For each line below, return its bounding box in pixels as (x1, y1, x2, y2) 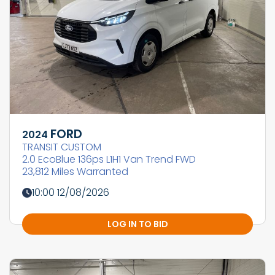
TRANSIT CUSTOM (22, 140, 101, 155)
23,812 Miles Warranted (22, 165, 128, 179)
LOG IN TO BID (107, 217, 168, 230)
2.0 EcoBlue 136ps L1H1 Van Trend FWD (22, 152, 196, 167)
